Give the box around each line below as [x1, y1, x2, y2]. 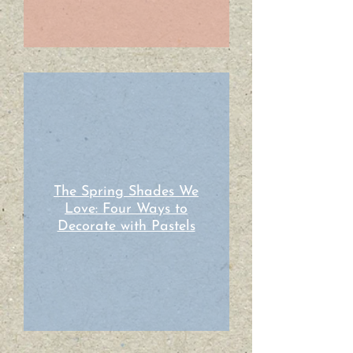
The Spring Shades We [54, 184, 199, 199]
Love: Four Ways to [65, 202, 188, 217]
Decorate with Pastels [57, 219, 195, 234]
